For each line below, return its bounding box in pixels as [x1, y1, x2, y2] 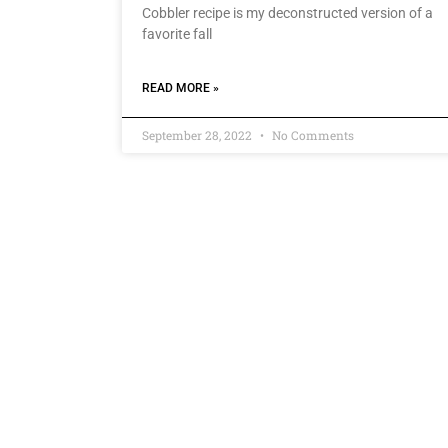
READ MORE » [142, 81, 219, 96]
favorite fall [142, 26, 212, 43]
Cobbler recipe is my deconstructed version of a [142, 5, 433, 22]
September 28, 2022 [142, 127, 255, 144]
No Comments [269, 127, 354, 144]
